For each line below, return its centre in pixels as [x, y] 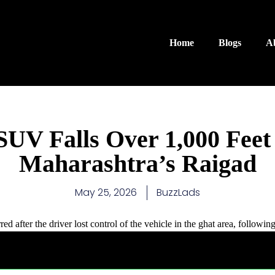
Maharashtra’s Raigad [137, 164]
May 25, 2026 [106, 193]
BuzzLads [178, 193]
